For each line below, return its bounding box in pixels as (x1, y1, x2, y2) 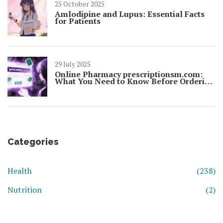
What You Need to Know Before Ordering (55, 76, 215, 87)
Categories (7, 136, 58, 147)
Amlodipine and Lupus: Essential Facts (55, 8, 205, 20)
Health (7, 165, 32, 177)
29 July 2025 (55, 59, 91, 69)
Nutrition (7, 184, 42, 196)
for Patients (55, 15, 101, 27)
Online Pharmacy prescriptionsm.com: (55, 69, 203, 80)
